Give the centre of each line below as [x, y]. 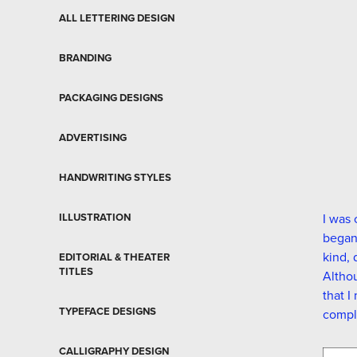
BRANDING [85, 57]
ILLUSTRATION [94, 217]
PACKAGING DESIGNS [111, 97]
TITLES [76, 271]
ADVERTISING [92, 137]
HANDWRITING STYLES [115, 177]
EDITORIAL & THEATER [114, 257]
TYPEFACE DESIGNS [107, 311]
